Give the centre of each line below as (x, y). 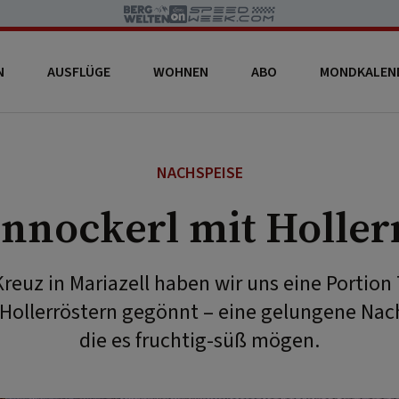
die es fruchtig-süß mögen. (199, 341)
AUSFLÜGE (78, 72)
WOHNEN (180, 72)
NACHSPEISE (199, 173)
